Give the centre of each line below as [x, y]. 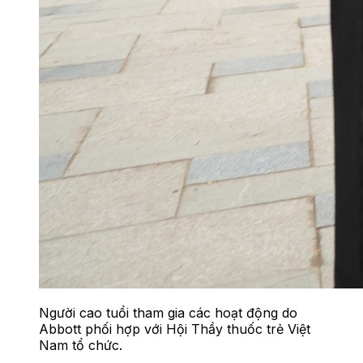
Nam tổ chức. [81, 345]
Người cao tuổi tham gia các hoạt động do [168, 312]
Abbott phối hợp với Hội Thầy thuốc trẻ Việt [175, 329]
